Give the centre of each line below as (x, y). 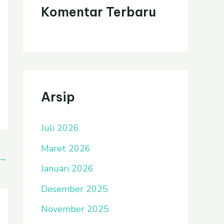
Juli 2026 (60, 128)
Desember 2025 (74, 189)
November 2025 (75, 209)
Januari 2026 (67, 168)
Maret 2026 (66, 148)
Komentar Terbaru (98, 12)
